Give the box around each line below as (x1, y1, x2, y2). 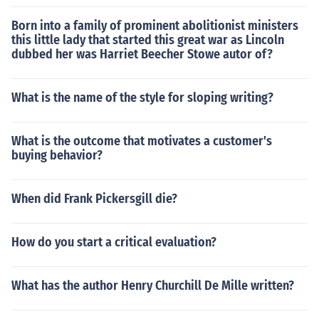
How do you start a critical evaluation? (11, 234, 216, 250)
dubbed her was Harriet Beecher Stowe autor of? (11, 46, 273, 62)
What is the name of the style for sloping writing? (11, 90, 273, 105)
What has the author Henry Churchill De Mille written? (11, 278, 294, 293)
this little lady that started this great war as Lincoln (11, 32, 284, 48)
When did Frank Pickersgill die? (11, 191, 177, 206)
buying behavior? (11, 147, 103, 163)
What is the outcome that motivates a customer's (11, 133, 272, 149)
